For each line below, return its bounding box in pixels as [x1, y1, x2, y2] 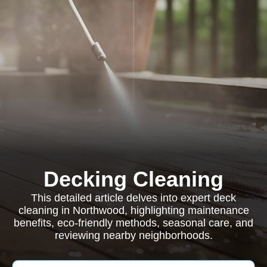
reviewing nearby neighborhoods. [54, 229, 213, 241]
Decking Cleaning [44, 167, 223, 191]
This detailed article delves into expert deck [31, 192, 236, 204]
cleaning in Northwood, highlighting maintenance [18, 204, 249, 216]
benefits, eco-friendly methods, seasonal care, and [14, 217, 253, 229]
